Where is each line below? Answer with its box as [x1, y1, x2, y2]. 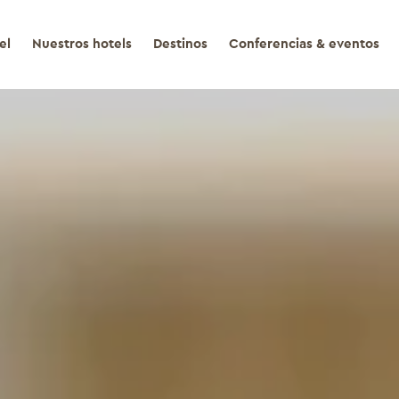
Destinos [152, 37, 208, 51]
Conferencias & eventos [228, 37, 379, 51]
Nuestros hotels [31, 37, 132, 51]
